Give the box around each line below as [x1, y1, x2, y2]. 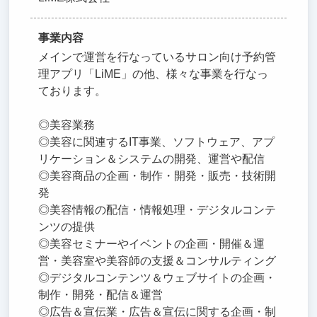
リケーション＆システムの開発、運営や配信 [38, 152, 265, 165]
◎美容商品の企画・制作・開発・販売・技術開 [38, 169, 277, 182]
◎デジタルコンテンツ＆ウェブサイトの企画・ [38, 271, 277, 284]
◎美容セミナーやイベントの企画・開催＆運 [38, 237, 265, 250]
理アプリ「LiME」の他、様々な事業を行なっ [38, 67, 269, 80]
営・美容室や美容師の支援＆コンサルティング [38, 254, 277, 267]
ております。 [38, 84, 107, 97]
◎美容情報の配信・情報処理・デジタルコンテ [38, 203, 277, 216]
